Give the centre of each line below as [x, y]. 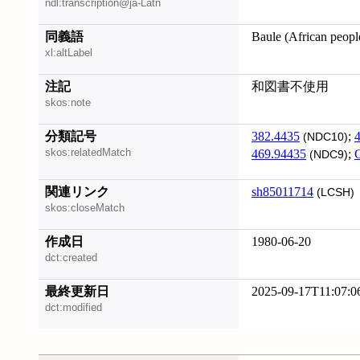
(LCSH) [334, 192]
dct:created [71, 258]
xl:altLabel [69, 53]
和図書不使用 [290, 86]
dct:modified [74, 308]
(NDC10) [324, 137]
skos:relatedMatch [88, 153]
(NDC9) [327, 155]
